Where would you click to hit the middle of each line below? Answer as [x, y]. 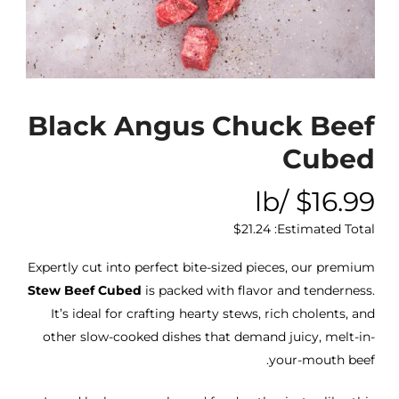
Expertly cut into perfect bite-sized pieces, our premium [202, 268]
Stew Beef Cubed [85, 291]
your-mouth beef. [322, 360]
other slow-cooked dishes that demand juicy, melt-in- [209, 337]
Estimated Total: [326, 229]
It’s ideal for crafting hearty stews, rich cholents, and [213, 314]
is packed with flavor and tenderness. [259, 291]
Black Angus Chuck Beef [202, 126]
